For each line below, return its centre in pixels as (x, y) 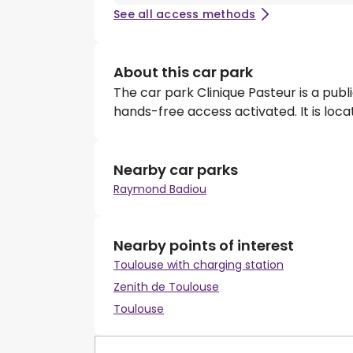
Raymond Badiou (160, 190)
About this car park (183, 72)
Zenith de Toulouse (166, 287)
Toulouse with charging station (199, 265)
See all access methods (185, 15)
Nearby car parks (176, 170)
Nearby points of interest (204, 246)
